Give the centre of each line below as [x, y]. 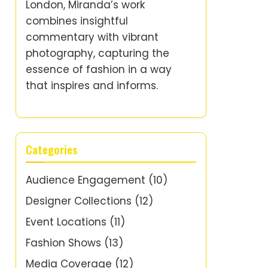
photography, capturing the [98, 53]
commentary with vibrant [92, 37]
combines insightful [77, 21]
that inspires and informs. [92, 86]
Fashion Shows [63, 243]
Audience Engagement [86, 180]
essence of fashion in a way [99, 69]
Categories [52, 149]
